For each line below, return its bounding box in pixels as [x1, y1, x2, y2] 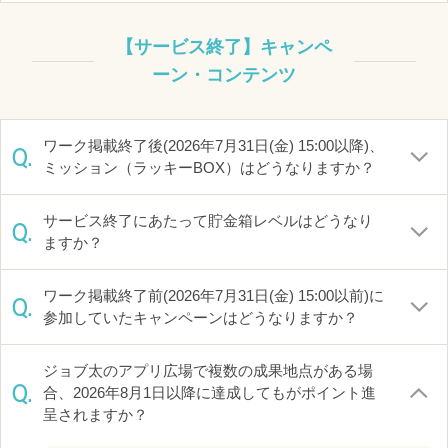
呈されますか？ [43, 406, 148, 423]
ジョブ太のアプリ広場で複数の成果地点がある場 [43, 362, 373, 379]
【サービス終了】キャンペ [116, 37, 332, 57]
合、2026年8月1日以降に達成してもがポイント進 [43, 384, 376, 401]
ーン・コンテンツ [152, 65, 296, 85]
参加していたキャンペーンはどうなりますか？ [43, 309, 358, 326]
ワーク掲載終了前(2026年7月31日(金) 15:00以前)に [43, 287, 384, 304]
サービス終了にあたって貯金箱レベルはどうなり [43, 212, 373, 229]
